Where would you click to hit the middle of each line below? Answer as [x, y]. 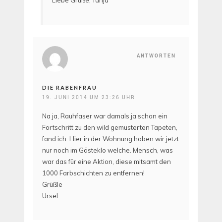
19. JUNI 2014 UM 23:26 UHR [89, 97]
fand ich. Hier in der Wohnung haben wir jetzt [111, 139]
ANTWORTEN [156, 55]
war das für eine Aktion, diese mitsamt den [107, 161]
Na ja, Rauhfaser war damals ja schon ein [105, 116]
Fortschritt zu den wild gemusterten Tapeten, [110, 127]
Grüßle [52, 184]
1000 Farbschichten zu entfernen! [93, 173]
